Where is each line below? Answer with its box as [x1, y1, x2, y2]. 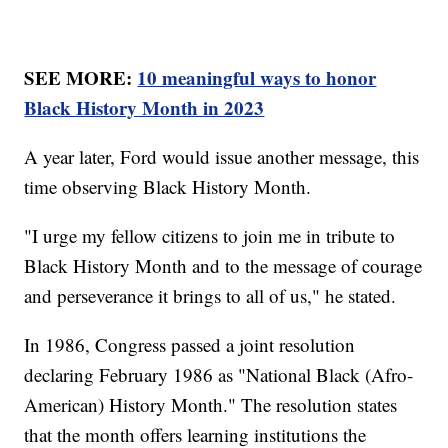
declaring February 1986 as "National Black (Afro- [24, 362, 414, 388]
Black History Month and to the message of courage [24, 253, 423, 279]
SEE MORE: [24, 64, 138, 92]
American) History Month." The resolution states [24, 392, 398, 418]
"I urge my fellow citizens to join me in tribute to [24, 223, 396, 249]
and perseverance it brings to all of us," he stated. [24, 283, 397, 309]
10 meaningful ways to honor [137, 64, 377, 92]
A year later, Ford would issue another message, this [24, 144, 420, 170]
